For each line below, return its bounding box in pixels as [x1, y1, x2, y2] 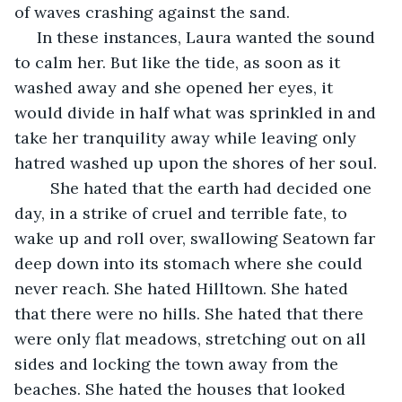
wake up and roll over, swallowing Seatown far [14, 227, 380, 249]
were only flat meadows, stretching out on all [14, 328, 371, 349]
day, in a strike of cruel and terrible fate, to [14, 202, 352, 223]
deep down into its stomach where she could [14, 252, 367, 274]
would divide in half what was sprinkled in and [14, 101, 380, 123]
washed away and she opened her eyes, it [14, 76, 337, 98]
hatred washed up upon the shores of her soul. [14, 152, 381, 173]
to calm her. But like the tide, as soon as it [14, 51, 345, 73]
